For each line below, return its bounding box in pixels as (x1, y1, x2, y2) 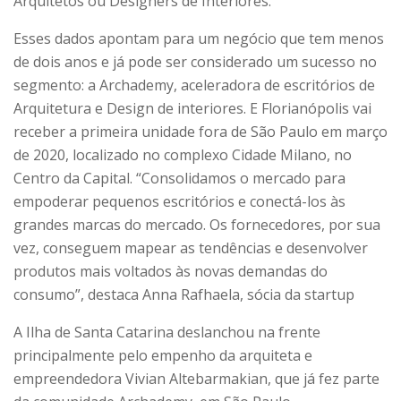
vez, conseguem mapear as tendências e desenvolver (13, 237, 368, 258)
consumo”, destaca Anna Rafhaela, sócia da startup (13, 284, 354, 304)
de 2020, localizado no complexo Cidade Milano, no (13, 144, 352, 165)
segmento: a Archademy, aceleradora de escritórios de (13, 74, 375, 95)
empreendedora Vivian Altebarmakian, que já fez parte (13, 368, 380, 388)
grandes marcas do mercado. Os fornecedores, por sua (13, 214, 380, 235)
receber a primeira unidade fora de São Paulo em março (13, 121, 388, 141)
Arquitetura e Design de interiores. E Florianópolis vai (13, 98, 371, 118)
